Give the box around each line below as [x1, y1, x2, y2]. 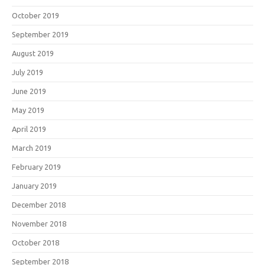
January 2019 [12, 182, 57, 190]
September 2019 [12, 30, 69, 38]
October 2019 [12, 11, 59, 20]
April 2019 [12, 125, 46, 133]
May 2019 [12, 106, 44, 114]
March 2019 [12, 144, 51, 152]
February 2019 [12, 163, 61, 171]
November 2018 [12, 219, 66, 228]
